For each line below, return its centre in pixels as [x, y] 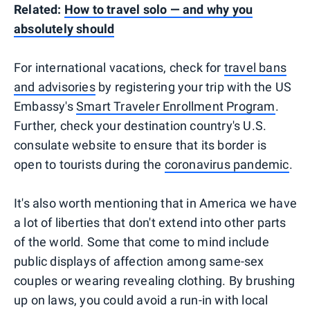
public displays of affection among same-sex [139, 262]
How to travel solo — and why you [158, 10]
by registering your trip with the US [193, 87]
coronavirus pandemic [227, 165]
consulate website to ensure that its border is [140, 145]
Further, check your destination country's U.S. [140, 126]
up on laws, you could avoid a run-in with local [141, 300]
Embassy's [45, 107]
